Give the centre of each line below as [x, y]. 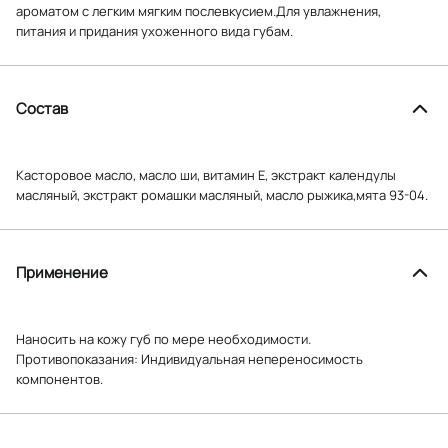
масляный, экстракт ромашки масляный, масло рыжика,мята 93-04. [222, 194]
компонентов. [59, 378]
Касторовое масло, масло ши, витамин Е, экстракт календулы [206, 174]
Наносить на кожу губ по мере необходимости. [163, 338]
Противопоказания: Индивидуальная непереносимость [189, 358]
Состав [42, 108]
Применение [62, 272]
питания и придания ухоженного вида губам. [154, 30]
